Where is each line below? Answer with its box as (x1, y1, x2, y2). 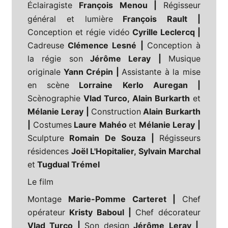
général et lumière (27, 14, 113, 24)
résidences (27, 146, 69, 157)
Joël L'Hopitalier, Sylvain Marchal (69, 146, 201, 157)
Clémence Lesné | (64, 40, 147, 51)
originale (27, 67, 61, 77)
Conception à (147, 40, 201, 51)
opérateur (27, 207, 65, 218)
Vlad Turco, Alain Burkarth (80, 93, 193, 104)
